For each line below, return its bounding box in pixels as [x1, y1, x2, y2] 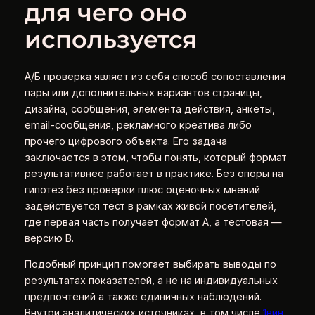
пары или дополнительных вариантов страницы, [24, 86, 262, 99]
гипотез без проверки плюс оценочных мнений [24, 183, 260, 196]
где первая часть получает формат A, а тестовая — [24, 215, 282, 229]
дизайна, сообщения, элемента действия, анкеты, [24, 102, 275, 115]
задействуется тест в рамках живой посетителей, [24, 199, 276, 212]
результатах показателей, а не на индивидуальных [24, 274, 278, 288]
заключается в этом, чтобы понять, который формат [24, 150, 287, 164]
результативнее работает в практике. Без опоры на [24, 167, 283, 180]
